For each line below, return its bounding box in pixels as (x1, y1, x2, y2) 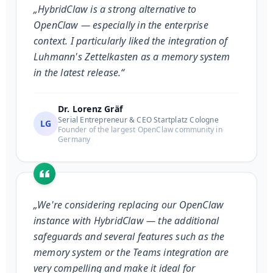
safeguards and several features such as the (34, 230, 225, 244)
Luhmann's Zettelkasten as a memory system (34, 50, 230, 64)
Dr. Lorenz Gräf (58, 103, 122, 115)
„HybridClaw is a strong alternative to (34, 2, 197, 16)
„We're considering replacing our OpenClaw (34, 198, 224, 212)
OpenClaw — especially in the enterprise (34, 18, 208, 32)
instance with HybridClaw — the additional (34, 214, 219, 228)
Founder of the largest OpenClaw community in (58, 124, 222, 135)
